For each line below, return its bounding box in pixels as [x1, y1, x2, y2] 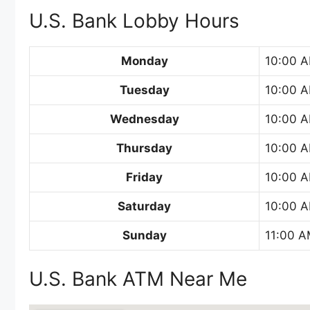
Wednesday [109, 111, 179, 126]
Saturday [118, 199, 171, 213]
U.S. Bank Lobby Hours [29, 8, 239, 33]
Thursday [116, 140, 172, 155]
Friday [126, 170, 163, 184]
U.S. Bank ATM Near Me [29, 267, 247, 291]
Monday [120, 53, 168, 68]
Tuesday [119, 82, 170, 97]
